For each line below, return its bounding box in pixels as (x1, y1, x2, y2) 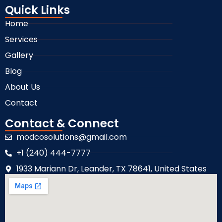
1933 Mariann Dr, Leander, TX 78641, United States (16, 163, 207, 174)
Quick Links (5, 1, 70, 18)
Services (5, 33, 38, 45)
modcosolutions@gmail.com (16, 131, 127, 143)
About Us (5, 81, 40, 93)
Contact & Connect (5, 115, 119, 131)
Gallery (5, 49, 33, 61)
